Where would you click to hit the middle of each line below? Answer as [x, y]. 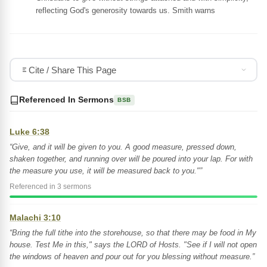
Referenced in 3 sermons [50, 187]
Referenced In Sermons [66, 100]
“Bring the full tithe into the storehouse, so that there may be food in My [133, 233]
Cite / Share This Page [72, 70]
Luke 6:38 [30, 132]
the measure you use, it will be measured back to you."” [106, 171]
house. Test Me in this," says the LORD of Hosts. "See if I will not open [133, 245]
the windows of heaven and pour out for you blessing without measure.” [132, 257]
